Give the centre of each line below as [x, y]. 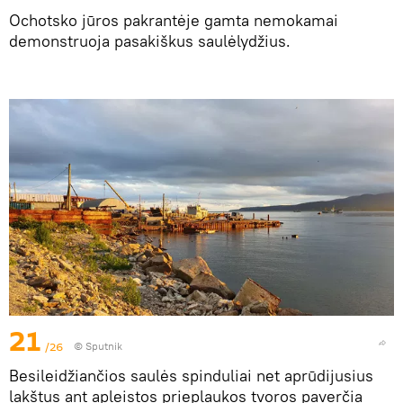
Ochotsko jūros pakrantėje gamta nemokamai [174, 20]
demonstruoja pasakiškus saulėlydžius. [150, 40]
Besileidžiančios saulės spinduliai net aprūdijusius [191, 375]
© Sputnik [98, 345]
